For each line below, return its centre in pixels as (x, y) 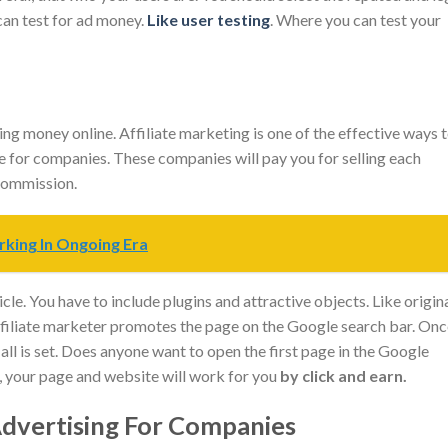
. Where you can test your (355, 19)
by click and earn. (343, 376)
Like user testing (208, 19)
